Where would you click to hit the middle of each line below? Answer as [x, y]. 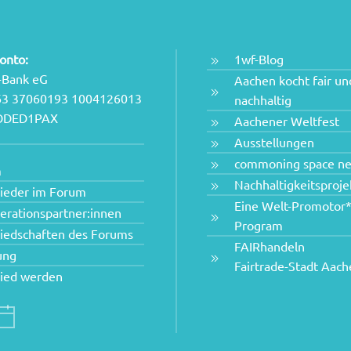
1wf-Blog [259, 59]
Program [259, 225]
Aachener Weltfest [287, 121]
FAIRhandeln [270, 246]
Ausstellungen [274, 142]
